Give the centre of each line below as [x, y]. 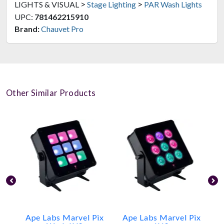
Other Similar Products [51, 93]
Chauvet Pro [62, 28]
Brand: [27, 28]
